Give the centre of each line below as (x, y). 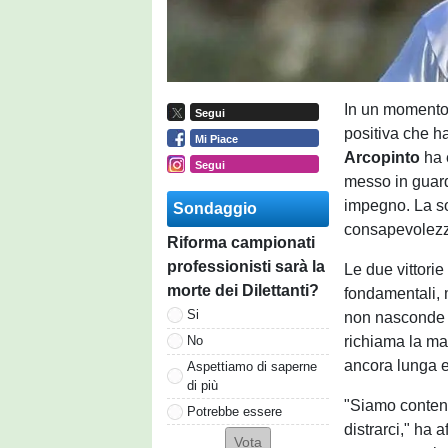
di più (202, 385)
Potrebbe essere (234, 411)
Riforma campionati (241, 242)
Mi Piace (216, 138)
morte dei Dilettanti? (243, 290)
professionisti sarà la (246, 266)
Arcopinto (382, 157)
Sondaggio (215, 208)
